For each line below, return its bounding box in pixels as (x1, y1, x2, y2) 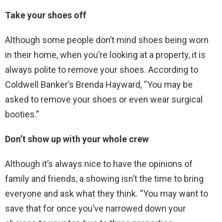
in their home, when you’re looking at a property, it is (5, 49, 206, 60)
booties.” (5, 109, 39, 119)
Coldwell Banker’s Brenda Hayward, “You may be (5, 79, 193, 90)
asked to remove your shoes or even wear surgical (5, 94, 203, 105)
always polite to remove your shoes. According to (5, 64, 198, 75)
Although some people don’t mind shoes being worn (5, 34, 209, 45)
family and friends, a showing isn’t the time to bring (5, 173, 204, 184)
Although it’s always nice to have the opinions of (5, 158, 193, 169)
